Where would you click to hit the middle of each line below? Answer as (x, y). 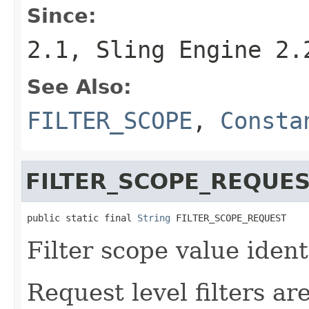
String (154, 218)
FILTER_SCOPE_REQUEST (228, 218)
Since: (62, 16)
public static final (82, 218)
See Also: (79, 87)
